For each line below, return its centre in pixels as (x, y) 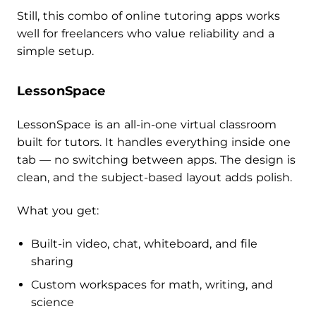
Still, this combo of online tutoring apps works (148, 16)
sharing (52, 261)
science (53, 302)
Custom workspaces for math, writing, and (152, 284)
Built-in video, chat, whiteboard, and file (144, 243)
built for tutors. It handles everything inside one (154, 142)
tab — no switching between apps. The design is (156, 159)
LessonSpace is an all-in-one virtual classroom (147, 124)
